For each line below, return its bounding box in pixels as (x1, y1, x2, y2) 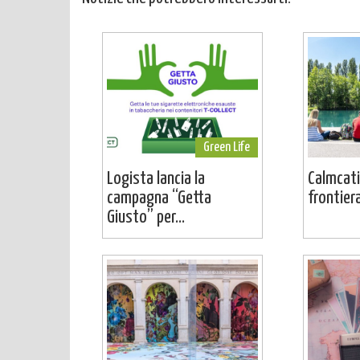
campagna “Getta (107, 189, 211, 208)
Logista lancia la (107, 170, 205, 189)
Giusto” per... (107, 208, 185, 227)
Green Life (203, 141, 250, 155)
